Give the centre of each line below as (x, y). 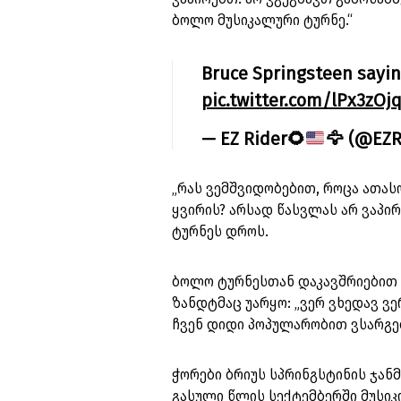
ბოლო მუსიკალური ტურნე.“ (262, 20)
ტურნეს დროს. (220, 231)
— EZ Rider (244, 139)
